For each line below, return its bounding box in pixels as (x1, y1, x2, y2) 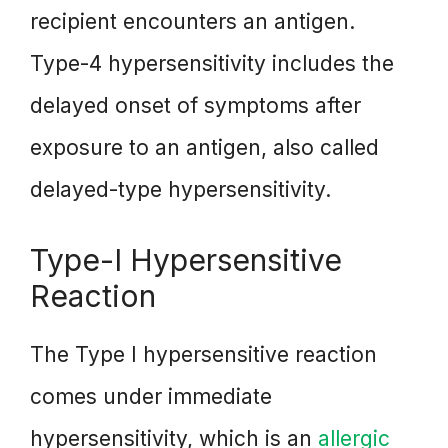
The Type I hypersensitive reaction (30, 342, 377, 368)
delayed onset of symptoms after (30, 92, 361, 118)
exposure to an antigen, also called (30, 134, 379, 160)
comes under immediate (30, 384, 272, 410)
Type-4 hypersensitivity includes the (30, 50, 394, 76)
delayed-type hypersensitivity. (30, 176, 331, 202)
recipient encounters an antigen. (30, 8, 355, 34)
